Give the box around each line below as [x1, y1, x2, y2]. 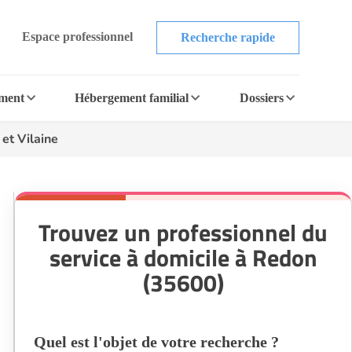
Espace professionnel [21, 29, 133, 43]
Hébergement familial [75, 91, 189, 104]
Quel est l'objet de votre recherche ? [34, 333, 279, 350]
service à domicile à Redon [49, 240, 317, 276]
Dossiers [239, 91, 284, 104]
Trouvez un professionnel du [38, 214, 328, 251]
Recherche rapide [180, 30, 275, 44]
